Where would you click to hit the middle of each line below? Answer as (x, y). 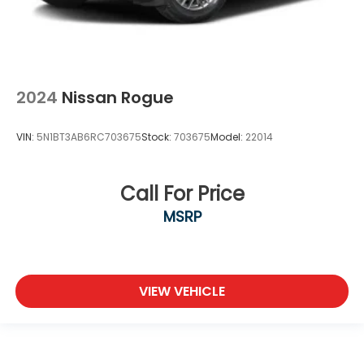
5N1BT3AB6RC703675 (89, 137)
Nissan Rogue (118, 97)
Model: (228, 137)
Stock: (158, 137)
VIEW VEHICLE (182, 292)
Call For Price (182, 193)
